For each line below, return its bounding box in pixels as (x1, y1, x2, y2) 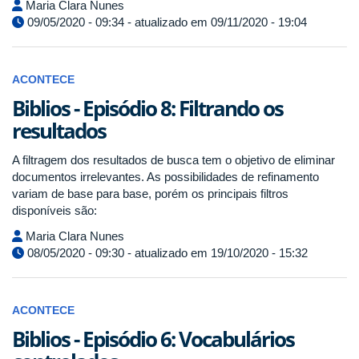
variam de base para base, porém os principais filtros (12, 187, 288, 200)
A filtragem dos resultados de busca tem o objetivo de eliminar (12, 153, 335, 167)
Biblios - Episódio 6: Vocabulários (12, 324, 294, 353)
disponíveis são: (12, 204, 97, 217)
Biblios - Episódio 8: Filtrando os (12, 94, 283, 123)
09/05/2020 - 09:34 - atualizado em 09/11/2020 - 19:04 (24, 15, 307, 29)
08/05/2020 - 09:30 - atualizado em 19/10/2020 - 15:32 (24, 245, 308, 260)
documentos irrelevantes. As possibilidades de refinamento (12, 170, 319, 184)
